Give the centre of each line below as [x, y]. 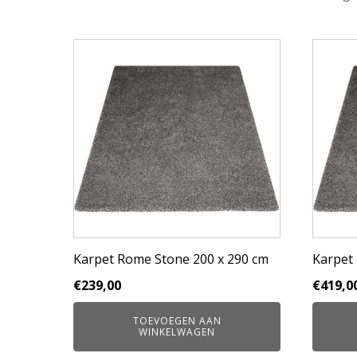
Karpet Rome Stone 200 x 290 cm [171, 259]
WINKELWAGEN [177, 332]
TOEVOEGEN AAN [177, 321]
